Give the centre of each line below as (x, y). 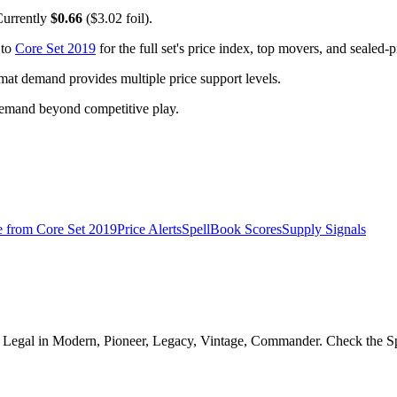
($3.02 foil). (117, 19)
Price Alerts (149, 230)
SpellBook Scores (232, 230)
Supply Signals (324, 230)
